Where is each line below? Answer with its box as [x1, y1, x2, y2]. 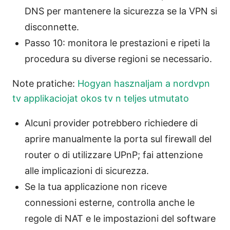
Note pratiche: [12, 78, 78, 89]
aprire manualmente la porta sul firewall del [25, 133, 212, 144]
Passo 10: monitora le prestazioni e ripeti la [25, 37, 210, 48]
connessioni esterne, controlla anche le [25, 197, 195, 208]
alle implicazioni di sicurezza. [25, 165, 149, 176]
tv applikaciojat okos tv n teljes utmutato [12, 92, 189, 104]
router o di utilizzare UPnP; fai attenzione [25, 149, 203, 160]
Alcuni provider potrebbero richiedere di [25, 117, 198, 128]
